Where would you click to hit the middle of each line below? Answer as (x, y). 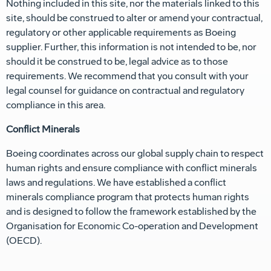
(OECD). (24, 241)
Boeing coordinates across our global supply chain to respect (135, 154)
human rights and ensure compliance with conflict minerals (132, 168)
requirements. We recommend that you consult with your (127, 76)
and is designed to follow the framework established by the (131, 212)
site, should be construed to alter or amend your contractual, (134, 18)
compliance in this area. (56, 105)
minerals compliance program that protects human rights (128, 197)
